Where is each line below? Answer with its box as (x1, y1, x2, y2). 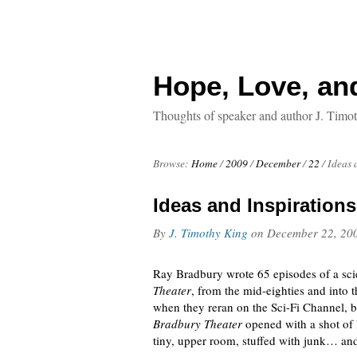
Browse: (153, 156, 189, 171)
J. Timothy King (169, 225, 248, 241)
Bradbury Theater (153, 316, 242, 331)
